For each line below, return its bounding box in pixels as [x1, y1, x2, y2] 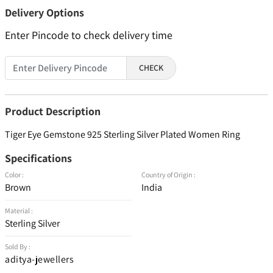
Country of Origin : [141, 170, 196, 180]
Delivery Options [5, 5, 84, 20]
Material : [5, 206, 33, 216]
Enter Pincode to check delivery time [5, 28, 172, 43]
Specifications [5, 151, 72, 166]
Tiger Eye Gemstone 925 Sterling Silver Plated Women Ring [5, 128, 240, 141]
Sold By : [5, 242, 30, 252]
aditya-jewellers [5, 253, 74, 266]
